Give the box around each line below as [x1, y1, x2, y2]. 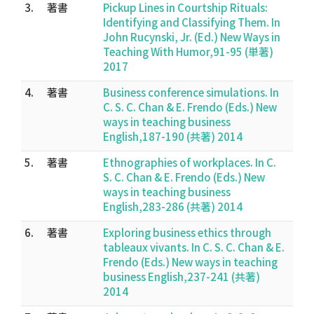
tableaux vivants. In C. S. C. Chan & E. [103, 240, 285, 254]
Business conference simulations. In [103, 85, 279, 100]
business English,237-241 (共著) [103, 269, 260, 284]
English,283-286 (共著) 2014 [103, 199, 243, 214]
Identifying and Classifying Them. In [103, 15, 280, 29]
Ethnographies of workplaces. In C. [103, 155, 276, 170]
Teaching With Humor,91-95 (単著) [103, 44, 273, 59]
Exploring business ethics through [103, 225, 271, 240]
